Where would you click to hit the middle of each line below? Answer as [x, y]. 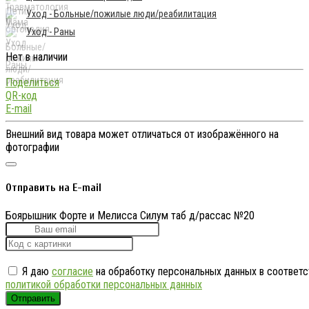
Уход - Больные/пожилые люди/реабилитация [121, 14]
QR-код [21, 96]
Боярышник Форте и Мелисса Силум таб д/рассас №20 [130, 215]
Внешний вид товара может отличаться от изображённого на [142, 134]
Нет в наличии [37, 57]
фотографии [32, 148]
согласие [72, 271]
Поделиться [32, 83]
